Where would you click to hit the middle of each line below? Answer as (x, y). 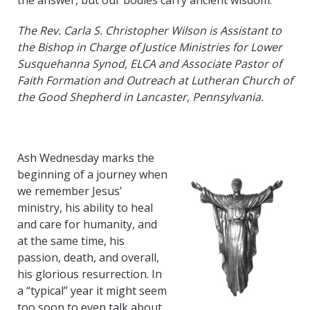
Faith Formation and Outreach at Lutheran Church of (155, 81)
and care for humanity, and (87, 225)
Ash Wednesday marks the (86, 158)
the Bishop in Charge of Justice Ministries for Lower (150, 47)
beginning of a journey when (92, 175)
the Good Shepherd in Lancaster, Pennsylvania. (140, 97)
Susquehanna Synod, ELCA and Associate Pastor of (149, 64)
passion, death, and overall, (88, 258)
